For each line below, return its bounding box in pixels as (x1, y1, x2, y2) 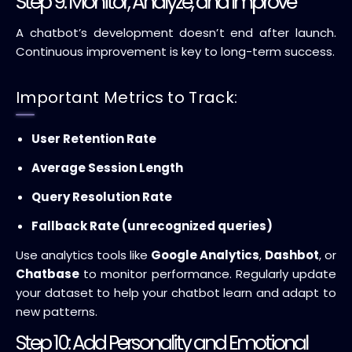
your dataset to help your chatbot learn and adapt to (16, 284, 336, 301)
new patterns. (16, 302, 97, 320)
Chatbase (16, 265, 79, 282)
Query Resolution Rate (31, 188, 172, 205)
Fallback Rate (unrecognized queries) (31, 217, 273, 234)
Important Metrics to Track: (16, 86, 238, 108)
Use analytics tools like (16, 246, 151, 263)
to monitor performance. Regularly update (79, 265, 336, 282)
